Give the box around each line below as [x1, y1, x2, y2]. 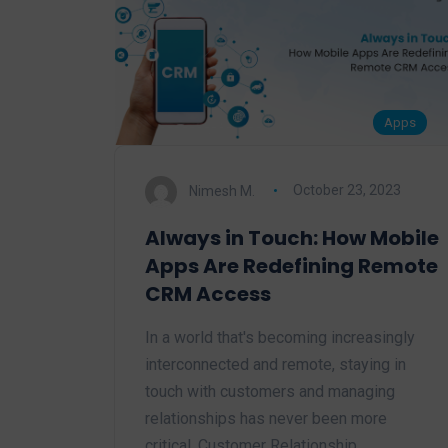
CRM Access [145, 279, 271, 308]
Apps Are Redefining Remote [145, 251, 438, 280]
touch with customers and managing [145, 381, 395, 401]
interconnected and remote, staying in [145, 354, 406, 374]
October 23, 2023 [292, 182, 401, 199]
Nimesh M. [189, 182, 255, 199]
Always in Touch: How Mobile [145, 223, 439, 252]
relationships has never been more [145, 408, 387, 428]
